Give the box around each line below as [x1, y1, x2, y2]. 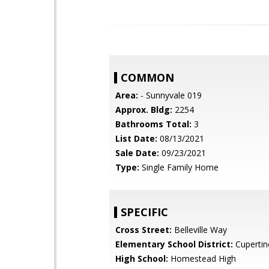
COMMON [121, 70, 174, 85]
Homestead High [168, 253, 236, 264]
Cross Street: [115, 224, 172, 235]
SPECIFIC [121, 205, 168, 219]
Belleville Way [172, 224, 227, 235]
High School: [115, 253, 168, 264]
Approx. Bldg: [115, 104, 172, 115]
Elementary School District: [115, 238, 233, 250]
